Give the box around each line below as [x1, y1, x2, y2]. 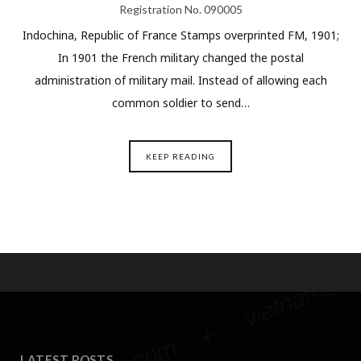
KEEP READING [145, 151, 216, 161]
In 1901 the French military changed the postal [57, 49, 304, 65]
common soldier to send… [111, 94, 250, 110]
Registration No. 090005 [118, 2, 243, 16]
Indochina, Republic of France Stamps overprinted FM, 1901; [22, 27, 339, 43]
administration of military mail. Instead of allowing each [34, 72, 327, 88]
